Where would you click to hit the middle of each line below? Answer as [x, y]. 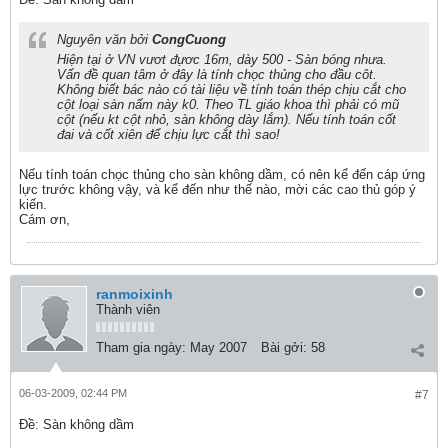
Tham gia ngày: [141, 347]
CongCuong [189, 39]
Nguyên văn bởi [104, 39]
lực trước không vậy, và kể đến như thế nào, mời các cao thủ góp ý [217, 189]
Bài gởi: [284, 347]
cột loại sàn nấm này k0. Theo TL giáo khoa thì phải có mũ [228, 104]
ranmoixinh [134, 294]
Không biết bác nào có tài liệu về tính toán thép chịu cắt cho [231, 89]
